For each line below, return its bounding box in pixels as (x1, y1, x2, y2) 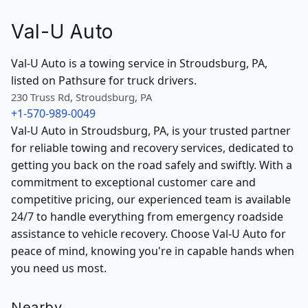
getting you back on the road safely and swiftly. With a (11, 157, 292, 173)
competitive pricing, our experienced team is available (11, 192, 291, 207)
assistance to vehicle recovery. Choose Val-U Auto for (11, 226, 286, 241)
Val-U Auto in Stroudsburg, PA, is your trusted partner (11, 123, 291, 138)
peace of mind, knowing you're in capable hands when (11, 243, 294, 258)
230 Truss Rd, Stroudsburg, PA (11, 90, 152, 104)
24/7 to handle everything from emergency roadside (11, 209, 283, 224)
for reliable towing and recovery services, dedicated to (11, 140, 294, 155)
